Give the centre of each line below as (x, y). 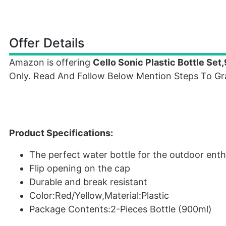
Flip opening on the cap (80, 168)
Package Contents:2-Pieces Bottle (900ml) (121, 209)
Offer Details (47, 43)
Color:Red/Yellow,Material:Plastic (99, 195)
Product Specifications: (61, 133)
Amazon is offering (51, 62)
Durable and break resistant (88, 182)
